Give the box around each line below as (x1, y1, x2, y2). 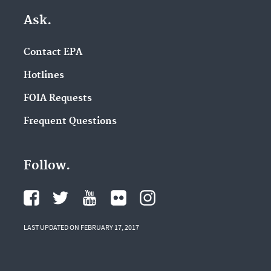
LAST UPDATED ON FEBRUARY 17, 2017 (23, 223, 139, 232)
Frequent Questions (23, 115, 117, 127)
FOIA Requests (23, 92, 92, 104)
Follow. (23, 158, 70, 174)
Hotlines (23, 70, 64, 82)
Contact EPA (23, 47, 82, 59)
